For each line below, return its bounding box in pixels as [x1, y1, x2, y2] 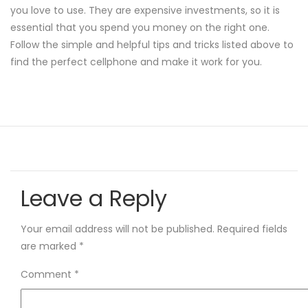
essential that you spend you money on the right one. [10, 21, 269, 34]
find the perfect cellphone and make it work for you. [10, 55, 262, 69]
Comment [21, 267, 74, 281]
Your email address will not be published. [21, 222, 214, 236]
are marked [21, 239, 79, 253]
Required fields [217, 222, 287, 236]
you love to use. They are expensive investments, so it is [10, 3, 280, 17]
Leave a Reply [21, 183, 167, 214]
